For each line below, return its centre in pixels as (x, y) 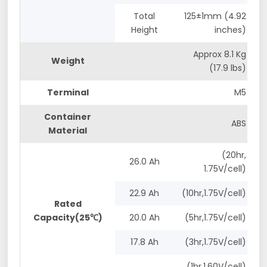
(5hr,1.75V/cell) (216, 217)
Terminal (68, 92)
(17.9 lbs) (228, 68)
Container (68, 117)
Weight (68, 60)
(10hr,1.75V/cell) (214, 193)
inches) (231, 30)
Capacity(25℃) (68, 217)
